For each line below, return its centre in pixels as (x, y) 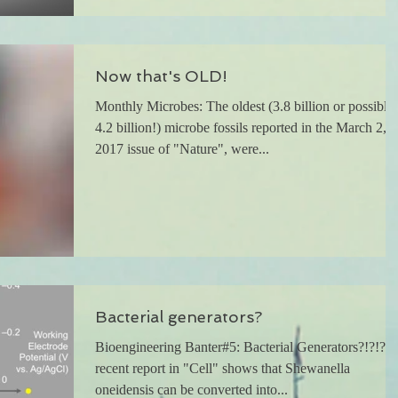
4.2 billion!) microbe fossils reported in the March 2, (241, 127)
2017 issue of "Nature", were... (182, 148)
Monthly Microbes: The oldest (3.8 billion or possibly (245, 106)
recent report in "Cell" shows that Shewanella (223, 368)
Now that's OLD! (161, 76)
